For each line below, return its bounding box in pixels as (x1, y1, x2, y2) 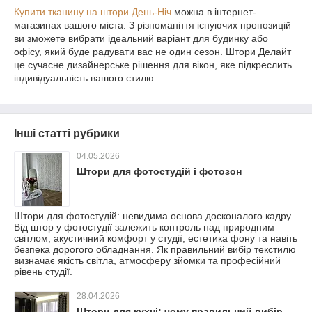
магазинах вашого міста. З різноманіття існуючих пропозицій (14, 19, 291, 31)
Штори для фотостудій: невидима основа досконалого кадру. (14, 210, 293, 222)
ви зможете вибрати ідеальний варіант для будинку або (14, 33, 268, 45)
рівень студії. (14, 266, 72, 278)
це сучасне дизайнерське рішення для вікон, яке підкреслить (14, 59, 292, 71)
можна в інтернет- (171, 6, 256, 18)
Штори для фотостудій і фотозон (77, 166, 242, 178)
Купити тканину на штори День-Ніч (14, 6, 171, 18)
